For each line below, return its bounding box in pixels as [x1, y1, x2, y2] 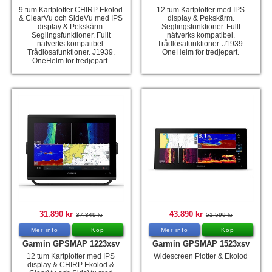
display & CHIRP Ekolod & [27, 260, 115, 270]
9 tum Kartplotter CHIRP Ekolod [19, 5, 123, 14]
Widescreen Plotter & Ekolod [154, 252, 248, 261]
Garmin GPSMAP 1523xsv [152, 239, 250, 249]
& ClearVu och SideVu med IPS [19, 13, 123, 22]
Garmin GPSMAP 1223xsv [22, 239, 120, 249]
